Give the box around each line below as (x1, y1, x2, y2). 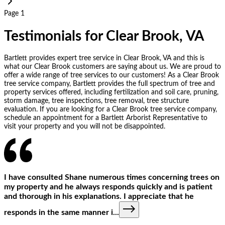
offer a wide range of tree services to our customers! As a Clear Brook (4, 71, 219, 79)
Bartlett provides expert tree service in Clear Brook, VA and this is (4, 54, 204, 62)
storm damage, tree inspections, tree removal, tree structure (4, 97, 189, 104)
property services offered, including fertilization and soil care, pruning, (4, 88, 218, 96)
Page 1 (4, 10, 25, 17)
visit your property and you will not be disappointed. (4, 123, 165, 130)
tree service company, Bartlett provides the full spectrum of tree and (4, 80, 215, 87)
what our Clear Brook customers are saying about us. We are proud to (4, 63, 221, 70)
